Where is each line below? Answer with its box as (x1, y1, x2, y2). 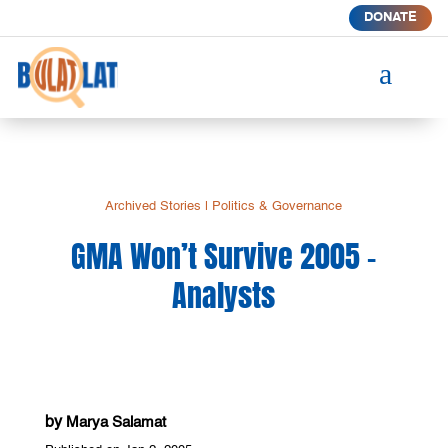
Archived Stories (105, 199, 202, 213)
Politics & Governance (212, 199, 343, 213)
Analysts (172, 272, 276, 318)
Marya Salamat (65, 414, 166, 430)
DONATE (363, 11, 417, 24)
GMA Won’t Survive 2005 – (71, 233, 377, 279)
